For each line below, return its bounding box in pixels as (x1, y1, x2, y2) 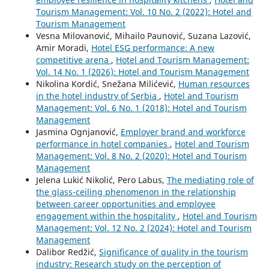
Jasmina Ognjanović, (35, 126, 121, 138)
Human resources (178, 78, 250, 90)
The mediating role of (166, 174, 254, 186)
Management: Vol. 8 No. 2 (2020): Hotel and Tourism (35, 150, 247, 162)
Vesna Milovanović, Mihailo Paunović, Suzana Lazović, (35, 30, 251, 42)
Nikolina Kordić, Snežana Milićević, (35, 78, 178, 90)
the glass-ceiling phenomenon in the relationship (35, 186, 236, 198)
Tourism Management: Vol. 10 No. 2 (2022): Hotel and (35, 6, 252, 18)
